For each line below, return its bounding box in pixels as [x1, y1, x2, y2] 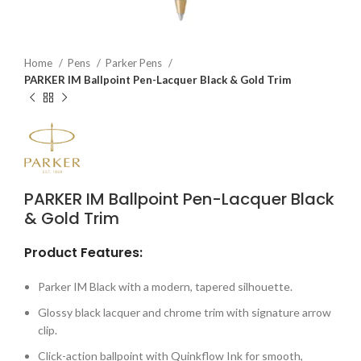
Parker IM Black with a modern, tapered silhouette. [38, 279, 293, 293]
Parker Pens [106, 56, 164, 69]
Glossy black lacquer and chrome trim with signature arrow [38, 305, 331, 319]
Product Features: [24, 243, 143, 262]
